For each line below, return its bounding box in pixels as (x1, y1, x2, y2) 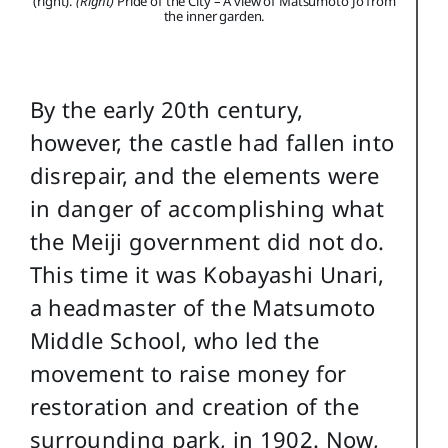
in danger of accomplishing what (29, 193, 385, 224)
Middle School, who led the (29, 325, 320, 356)
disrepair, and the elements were (29, 160, 380, 191)
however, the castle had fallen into (29, 127, 395, 158)
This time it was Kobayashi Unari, (29, 259, 385, 290)
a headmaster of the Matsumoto (29, 292, 376, 323)
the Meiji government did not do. (29, 226, 385, 257)
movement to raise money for (29, 358, 347, 389)
